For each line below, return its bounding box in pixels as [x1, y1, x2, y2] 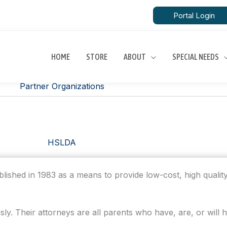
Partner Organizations [19, 81, 104, 91]
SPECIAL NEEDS [172, 52, 219, 61]
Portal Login [173, 10, 215, 20]
